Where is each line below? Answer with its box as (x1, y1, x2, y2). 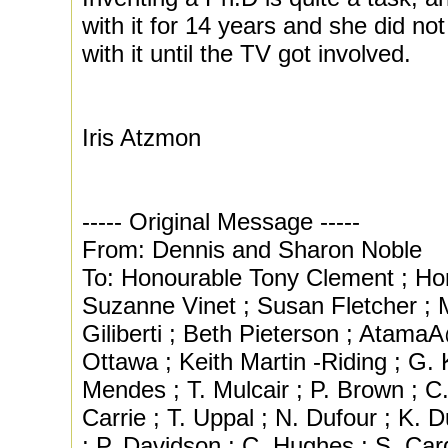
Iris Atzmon (82, 124, 201, 151)
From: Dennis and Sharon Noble (82, 236, 422, 263)
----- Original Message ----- (82, 208, 360, 235)
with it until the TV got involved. (82, 40, 411, 67)
